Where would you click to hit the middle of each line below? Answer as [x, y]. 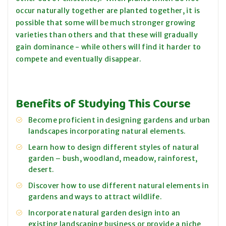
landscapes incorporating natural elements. [107, 131]
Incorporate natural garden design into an [104, 213]
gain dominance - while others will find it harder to [108, 47]
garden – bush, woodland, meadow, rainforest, [113, 159]
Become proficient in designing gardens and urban [119, 120]
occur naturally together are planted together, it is [108, 11]
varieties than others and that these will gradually [107, 35]
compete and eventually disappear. [79, 59]
